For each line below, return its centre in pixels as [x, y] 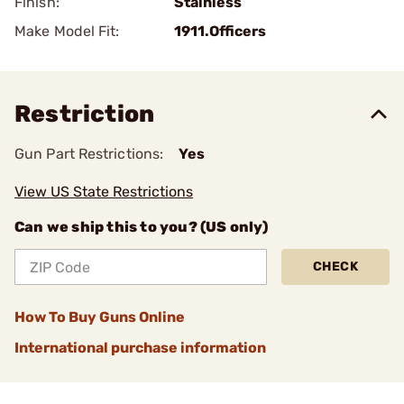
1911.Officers [220, 31]
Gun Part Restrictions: [89, 154]
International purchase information [140, 348]
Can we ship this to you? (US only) [141, 227]
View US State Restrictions [104, 192]
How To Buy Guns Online [100, 317]
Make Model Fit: [67, 31]
